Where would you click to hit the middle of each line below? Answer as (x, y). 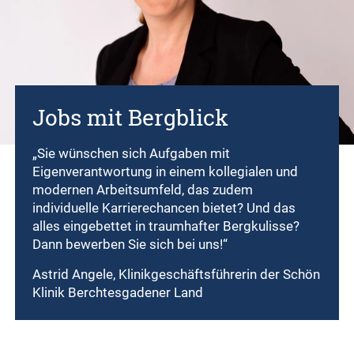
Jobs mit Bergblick (131, 118)
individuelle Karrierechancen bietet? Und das (164, 208)
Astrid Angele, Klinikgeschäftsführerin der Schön (177, 275)
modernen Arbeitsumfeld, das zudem (143, 190)
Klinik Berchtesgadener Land (118, 293)
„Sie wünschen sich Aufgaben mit (132, 154)
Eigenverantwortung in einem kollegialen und (166, 172)
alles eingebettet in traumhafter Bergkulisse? (166, 226)
